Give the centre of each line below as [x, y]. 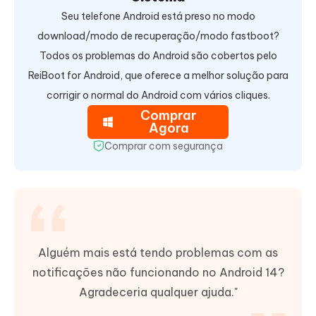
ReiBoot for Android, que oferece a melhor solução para [158, 76]
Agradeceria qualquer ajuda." [158, 292]
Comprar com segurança [164, 146]
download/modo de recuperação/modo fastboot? [158, 36]
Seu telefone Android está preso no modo [158, 17]
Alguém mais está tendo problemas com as [158, 253]
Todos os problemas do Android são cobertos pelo [158, 56]
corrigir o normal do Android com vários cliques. [158, 96]
